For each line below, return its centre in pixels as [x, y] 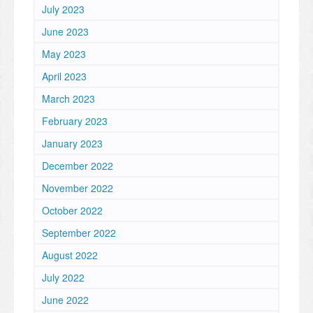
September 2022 [79, 233]
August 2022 [70, 255]
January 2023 [72, 144]
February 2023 [75, 121]
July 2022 [63, 278]
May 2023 [64, 54]
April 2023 [64, 77]
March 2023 [68, 99]
